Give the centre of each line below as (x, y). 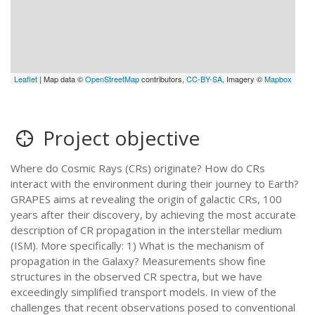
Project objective (119, 138)
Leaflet (26, 79)
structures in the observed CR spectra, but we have (136, 276)
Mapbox (278, 79)
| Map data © (62, 79)
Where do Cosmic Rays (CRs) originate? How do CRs (138, 168)
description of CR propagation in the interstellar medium (146, 230)
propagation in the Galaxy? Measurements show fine (138, 261)
